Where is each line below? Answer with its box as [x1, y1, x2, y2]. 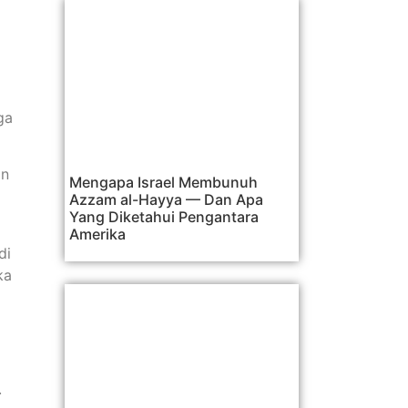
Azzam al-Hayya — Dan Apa [69, 189, 263, 209]
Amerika [69, 224, 126, 243]
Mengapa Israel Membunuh [69, 172, 258, 191]
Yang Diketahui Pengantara [69, 207, 259, 226]
